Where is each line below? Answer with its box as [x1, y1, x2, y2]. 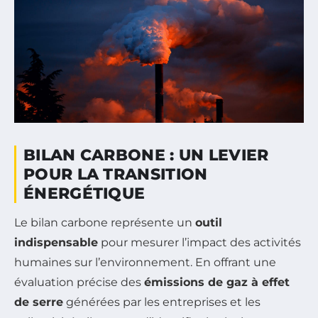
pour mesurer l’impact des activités [98, 235, 301, 249]
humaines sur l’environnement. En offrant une [14, 255, 276, 269]
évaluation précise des [14, 275, 144, 289]
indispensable [14, 235, 98, 249]
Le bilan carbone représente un [14, 215, 195, 229]
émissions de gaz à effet [144, 275, 290, 289]
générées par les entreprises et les [63, 295, 261, 309]
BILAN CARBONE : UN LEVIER [23, 145, 269, 165]
